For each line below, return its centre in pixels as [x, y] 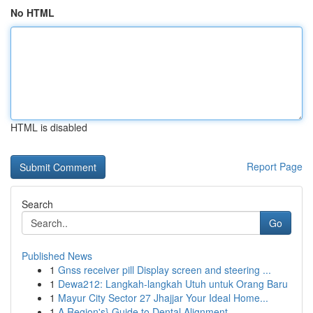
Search [37, 204]
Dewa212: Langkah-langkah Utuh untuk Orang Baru [173, 284]
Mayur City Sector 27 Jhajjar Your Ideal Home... [163, 298]
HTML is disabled [49, 127]
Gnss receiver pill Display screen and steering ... [165, 270]
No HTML [32, 13]
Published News [57, 256]
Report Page [275, 166]
